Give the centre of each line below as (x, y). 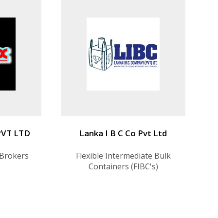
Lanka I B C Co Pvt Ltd (123, 133)
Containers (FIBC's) (123, 166)
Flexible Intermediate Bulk (123, 155)
